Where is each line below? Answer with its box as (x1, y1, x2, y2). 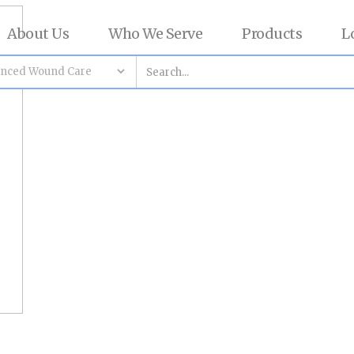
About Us (7, 24, 69, 43)
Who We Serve (108, 24, 202, 43)
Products (242, 24, 302, 43)
